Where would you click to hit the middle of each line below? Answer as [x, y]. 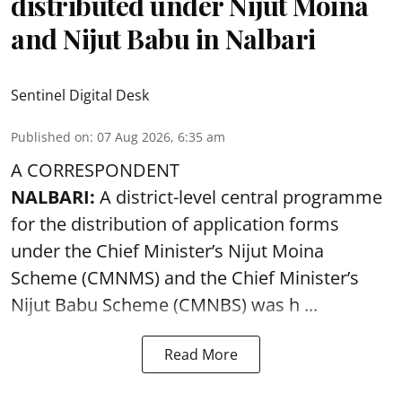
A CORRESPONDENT [95, 170]
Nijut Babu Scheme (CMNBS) [131, 305]
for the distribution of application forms [175, 224]
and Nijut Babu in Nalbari [163, 39]
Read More [201, 354]
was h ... [284, 305]
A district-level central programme [239, 197]
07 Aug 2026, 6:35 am [161, 137]
